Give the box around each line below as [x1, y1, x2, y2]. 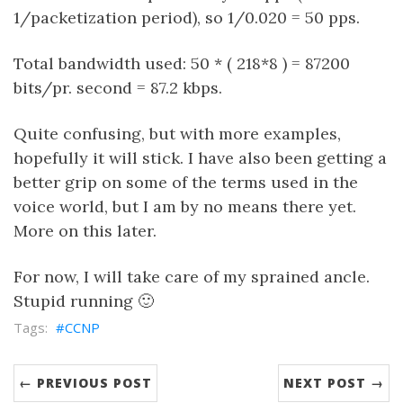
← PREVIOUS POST [19, 374, 152, 391]
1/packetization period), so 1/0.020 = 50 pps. [13, 7, 360, 28]
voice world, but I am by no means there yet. [13, 196, 356, 217]
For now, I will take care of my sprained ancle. [13, 266, 370, 287]
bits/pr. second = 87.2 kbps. [13, 77, 222, 98]
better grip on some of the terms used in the [13, 172, 358, 193]
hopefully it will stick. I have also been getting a [13, 148, 387, 168]
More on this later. [13, 220, 157, 241]
